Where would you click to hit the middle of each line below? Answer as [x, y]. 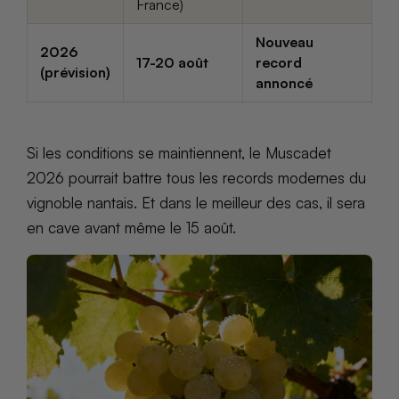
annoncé [284, 82]
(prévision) [75, 72]
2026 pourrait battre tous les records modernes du [196, 178]
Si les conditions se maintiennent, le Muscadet [179, 153]
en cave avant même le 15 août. [131, 228]
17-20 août [172, 62]
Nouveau [285, 41]
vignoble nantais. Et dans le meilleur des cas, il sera [196, 203]
